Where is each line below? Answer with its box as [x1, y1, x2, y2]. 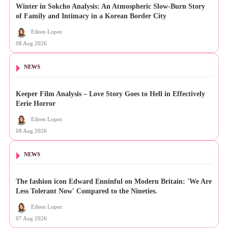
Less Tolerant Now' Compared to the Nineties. [16, 187, 157, 195]
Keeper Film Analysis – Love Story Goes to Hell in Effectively [16, 90, 205, 98]
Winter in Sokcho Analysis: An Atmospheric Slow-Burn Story [16, 3, 205, 11]
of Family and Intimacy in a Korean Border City [16, 12, 166, 20]
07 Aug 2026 [16, 215, 47, 222]
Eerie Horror [16, 100, 55, 108]
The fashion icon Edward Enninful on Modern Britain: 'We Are [16, 178, 212, 186]
